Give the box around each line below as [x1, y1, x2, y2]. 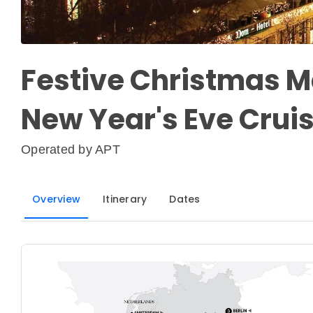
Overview [32, 192, 80, 207]
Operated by [21, 143, 95, 157]
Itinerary [103, 192, 147, 207]
